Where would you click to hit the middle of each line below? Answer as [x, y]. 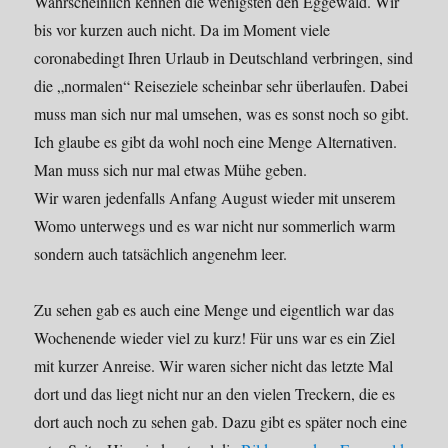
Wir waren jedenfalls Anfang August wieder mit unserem [215, 198]
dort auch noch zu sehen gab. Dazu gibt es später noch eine [221, 422]
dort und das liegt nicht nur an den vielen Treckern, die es [215, 394]
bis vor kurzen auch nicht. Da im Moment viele [182, 30]
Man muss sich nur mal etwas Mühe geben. [171, 170]
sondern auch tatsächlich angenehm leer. [161, 254]
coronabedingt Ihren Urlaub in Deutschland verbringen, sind [224, 58]
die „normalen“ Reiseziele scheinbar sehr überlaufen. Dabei [221, 86]
